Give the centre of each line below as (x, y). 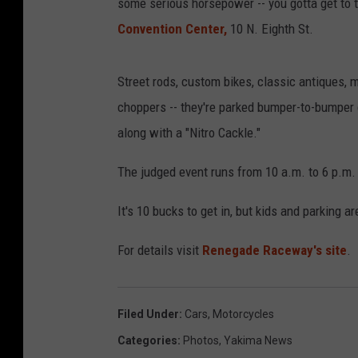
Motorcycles (243, 314)
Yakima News (258, 340)
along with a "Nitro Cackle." (189, 132)
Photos (201, 340)
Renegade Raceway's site (274, 250)
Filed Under (148, 314)
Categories (147, 340)
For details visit (160, 250)
